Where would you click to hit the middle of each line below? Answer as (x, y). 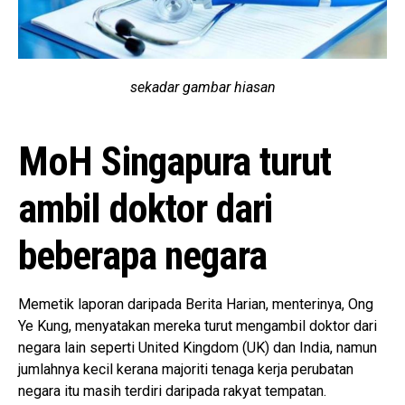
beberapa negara (142, 255)
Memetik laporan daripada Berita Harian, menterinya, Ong (196, 304)
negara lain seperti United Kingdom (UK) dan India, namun (198, 347)
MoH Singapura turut (175, 161)
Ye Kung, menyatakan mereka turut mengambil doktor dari (198, 325)
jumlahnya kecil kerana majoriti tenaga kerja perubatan (186, 369)
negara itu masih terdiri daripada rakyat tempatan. (172, 391)
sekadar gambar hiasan (202, 87)
